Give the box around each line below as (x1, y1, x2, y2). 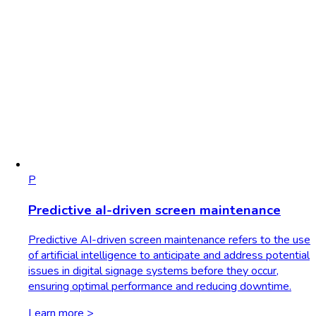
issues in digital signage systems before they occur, (28, 263, 279, 279)
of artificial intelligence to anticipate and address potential (28, 248, 310, 264)
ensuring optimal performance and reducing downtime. (28, 279, 291, 295)
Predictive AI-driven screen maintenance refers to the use (28, 232, 310, 248)
